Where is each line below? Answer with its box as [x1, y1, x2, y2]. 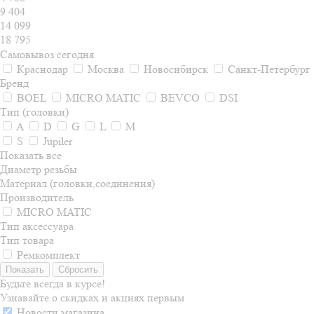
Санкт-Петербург [228, 62, 310, 76]
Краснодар [17, 62, 68, 76]
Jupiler [43, 134, 72, 148]
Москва [88, 62, 124, 76]
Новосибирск [144, 62, 208, 76]
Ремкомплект [17, 247, 80, 261]
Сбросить [58, 264, 98, 275]
